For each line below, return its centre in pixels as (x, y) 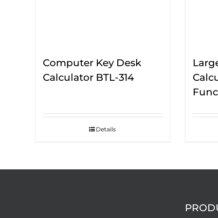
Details (106, 129)
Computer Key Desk (92, 63)
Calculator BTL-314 (88, 78)
